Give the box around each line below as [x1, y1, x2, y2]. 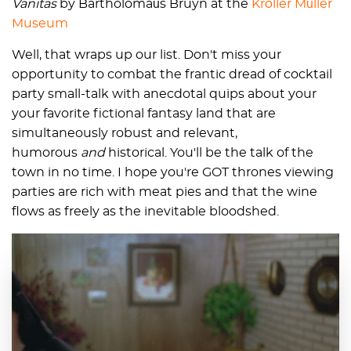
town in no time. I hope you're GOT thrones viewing [12, 165, 334, 179]
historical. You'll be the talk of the [108, 146, 313, 159]
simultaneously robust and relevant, [12, 126, 237, 139]
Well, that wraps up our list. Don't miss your [12, 48, 281, 61]
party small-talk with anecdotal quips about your [12, 87, 317, 100]
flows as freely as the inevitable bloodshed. [12, 204, 282, 218]
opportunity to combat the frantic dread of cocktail [12, 67, 332, 81]
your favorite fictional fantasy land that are [12, 107, 276, 120]
